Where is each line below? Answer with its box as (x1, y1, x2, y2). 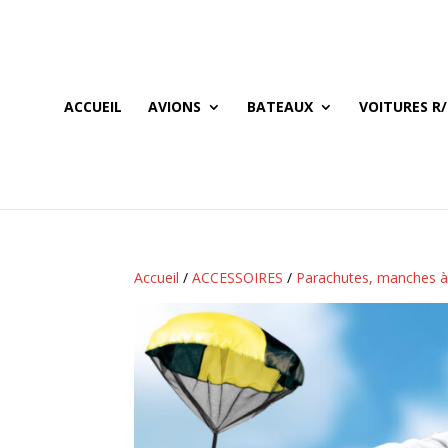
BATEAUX (247, 97, 313, 116)
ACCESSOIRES (192, 268, 284, 287)
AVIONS (148, 97, 201, 116)
